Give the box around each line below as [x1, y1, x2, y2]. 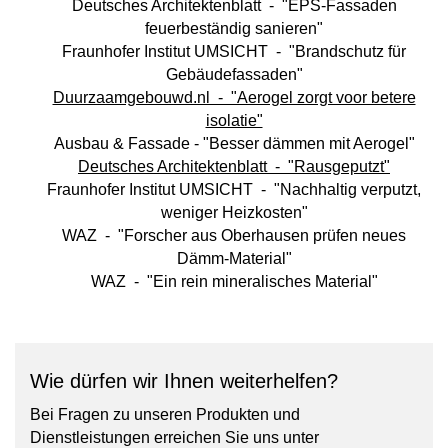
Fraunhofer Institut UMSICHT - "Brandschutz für [62, 42, 406, 60]
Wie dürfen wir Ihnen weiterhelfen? [30, 369, 338, 392]
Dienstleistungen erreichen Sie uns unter [30, 428, 319, 446]
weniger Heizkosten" [160, 203, 308, 221]
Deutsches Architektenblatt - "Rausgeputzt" [78, 157, 390, 175]
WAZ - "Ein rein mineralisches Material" [90, 272, 378, 290]
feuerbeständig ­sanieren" [145, 19, 323, 37]
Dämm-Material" [176, 249, 292, 267]
